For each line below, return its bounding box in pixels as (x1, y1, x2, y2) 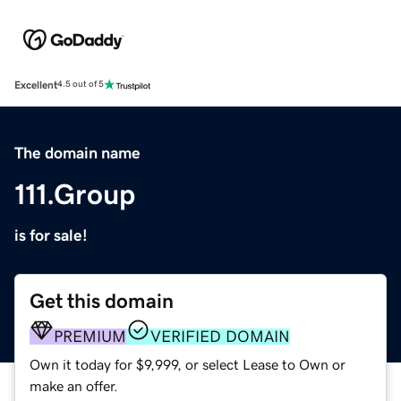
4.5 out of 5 (57, 80, 104, 90)
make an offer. (30, 378, 118, 393)
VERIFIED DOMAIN (150, 328, 290, 345)
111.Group (14, 179, 135, 209)
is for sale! (14, 226, 88, 243)
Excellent (14, 79, 57, 90)
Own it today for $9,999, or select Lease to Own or (30, 356, 346, 371)
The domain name (14, 144, 141, 161)
